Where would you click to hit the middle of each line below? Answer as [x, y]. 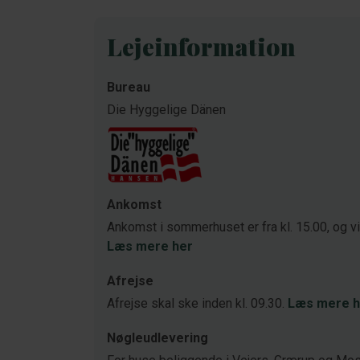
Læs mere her [150, 246]
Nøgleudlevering [157, 338]
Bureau [129, 87]
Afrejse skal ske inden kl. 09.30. [197, 303]
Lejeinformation [201, 47]
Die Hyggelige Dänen [166, 110]
